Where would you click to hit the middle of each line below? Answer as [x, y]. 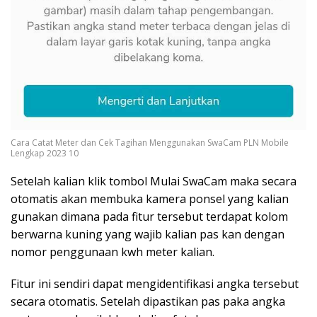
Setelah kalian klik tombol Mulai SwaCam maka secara [154, 181]
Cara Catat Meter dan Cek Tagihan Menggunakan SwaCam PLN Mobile [150, 142]
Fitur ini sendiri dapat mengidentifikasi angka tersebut [155, 283]
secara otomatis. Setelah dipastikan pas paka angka [148, 301]
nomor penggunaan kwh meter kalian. [113, 252]
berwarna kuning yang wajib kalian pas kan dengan [148, 234]
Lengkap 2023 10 [45, 153]
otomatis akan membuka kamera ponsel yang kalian [150, 198]
